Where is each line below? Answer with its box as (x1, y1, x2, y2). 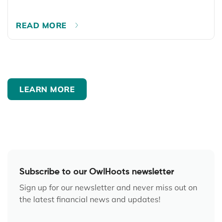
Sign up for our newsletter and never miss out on (19, 182, 197, 193)
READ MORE (16, 20, 67, 30)
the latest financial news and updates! (19, 194, 161, 205)
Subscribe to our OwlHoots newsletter (19, 167, 174, 177)
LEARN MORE (19, 84, 75, 95)
